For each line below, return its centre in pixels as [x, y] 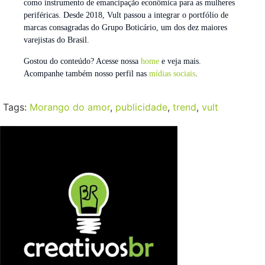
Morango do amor [70, 107]
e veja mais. [180, 61]
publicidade [141, 107]
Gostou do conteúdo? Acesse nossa [82, 61]
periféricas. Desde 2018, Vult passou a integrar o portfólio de [126, 15]
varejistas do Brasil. [56, 40]
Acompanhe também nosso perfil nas [86, 73]
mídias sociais [172, 73]
